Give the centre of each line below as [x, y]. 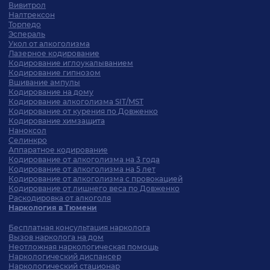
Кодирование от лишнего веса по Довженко [94, 188]
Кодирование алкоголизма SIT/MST [76, 102]
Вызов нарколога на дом [56, 237]
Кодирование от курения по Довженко [83, 111]
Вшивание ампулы [44, 82]
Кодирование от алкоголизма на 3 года [84, 159]
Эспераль [27, 34]
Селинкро [28, 140]
